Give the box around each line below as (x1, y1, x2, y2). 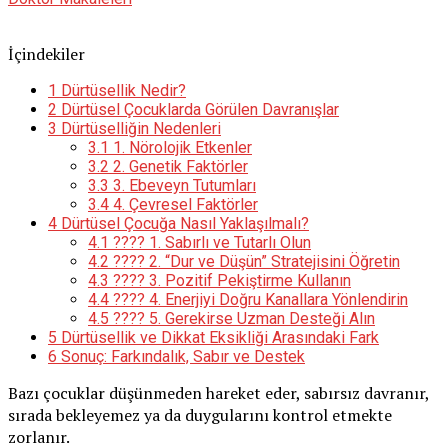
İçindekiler (8, 42, 85, 65)
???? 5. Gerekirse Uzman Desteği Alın (109, 308, 375, 328)
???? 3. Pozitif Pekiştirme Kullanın (109, 270, 351, 290)
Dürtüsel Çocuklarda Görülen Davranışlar (57, 99, 339, 119)
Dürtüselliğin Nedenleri (57, 118, 221, 138)
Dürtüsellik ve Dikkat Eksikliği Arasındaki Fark (57, 327, 379, 347)
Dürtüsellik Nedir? (57, 80, 186, 100)
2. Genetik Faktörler (109, 156, 248, 176)
